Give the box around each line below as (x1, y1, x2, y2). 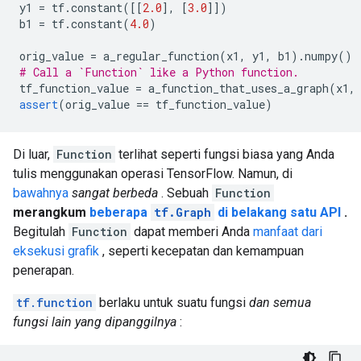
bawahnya (13, 185, 68, 201)
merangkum (13, 205, 89, 221)
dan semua (249, 295, 311, 311)
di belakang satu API (214, 205, 341, 221)
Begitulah (13, 224, 68, 240)
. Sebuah (158, 185, 212, 201)
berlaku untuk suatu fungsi (96, 295, 249, 311)
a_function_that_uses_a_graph (142, 81, 329, 97)
